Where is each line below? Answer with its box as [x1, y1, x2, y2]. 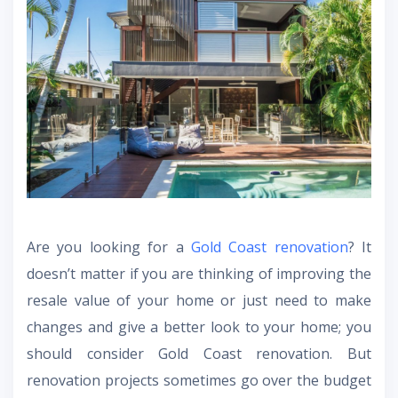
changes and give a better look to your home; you [27, 316, 371, 337]
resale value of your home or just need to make [27, 290, 371, 310]
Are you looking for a [27, 236, 191, 257]
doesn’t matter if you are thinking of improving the [27, 263, 371, 283]
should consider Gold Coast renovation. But [27, 343, 371, 363]
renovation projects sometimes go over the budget [27, 370, 371, 390]
